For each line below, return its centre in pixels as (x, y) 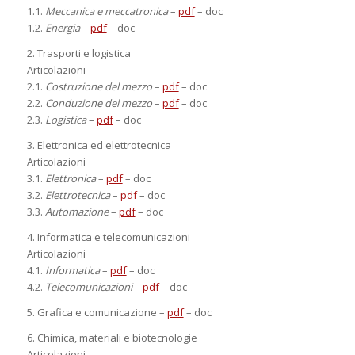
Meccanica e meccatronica (106, 11)
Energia (62, 27)
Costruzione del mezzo (98, 86)
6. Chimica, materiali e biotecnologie (112, 338)
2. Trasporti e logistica (78, 53)
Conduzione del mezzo (98, 103)
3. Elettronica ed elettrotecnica (99, 145)
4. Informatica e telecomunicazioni (108, 237)
